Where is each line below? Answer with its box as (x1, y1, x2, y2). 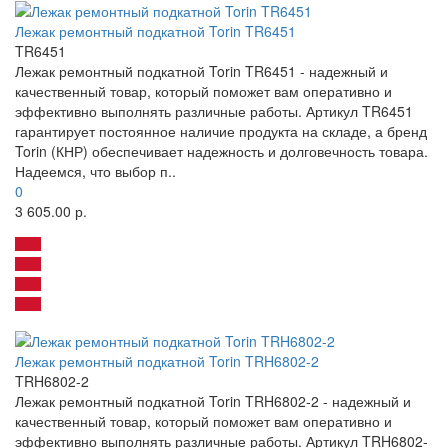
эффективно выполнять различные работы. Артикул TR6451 (15, 101, 413, 122)
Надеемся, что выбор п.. (15, 161, 176, 182)
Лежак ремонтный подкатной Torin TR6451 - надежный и (15, 61, 388, 82)
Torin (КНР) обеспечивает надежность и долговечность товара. (15, 141, 428, 162)
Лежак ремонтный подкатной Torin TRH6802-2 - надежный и (15, 391, 411, 412)
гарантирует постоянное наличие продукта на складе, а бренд (15, 121, 427, 142)
